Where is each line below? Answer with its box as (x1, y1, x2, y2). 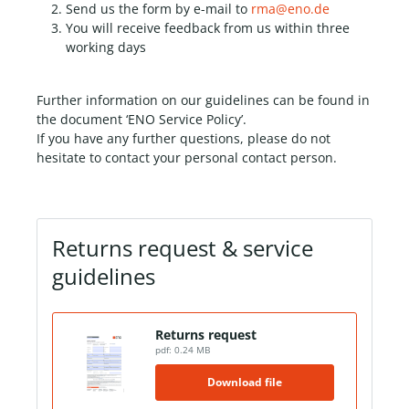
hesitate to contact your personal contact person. (37, 149, 337, 167)
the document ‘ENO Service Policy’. (37, 110, 250, 129)
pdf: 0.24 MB (155, 343, 210, 357)
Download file (207, 374, 282, 391)
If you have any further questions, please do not (37, 130, 330, 148)
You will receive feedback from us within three (66, 19, 350, 37)
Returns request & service (52, 233, 313, 264)
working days (66, 38, 146, 57)
